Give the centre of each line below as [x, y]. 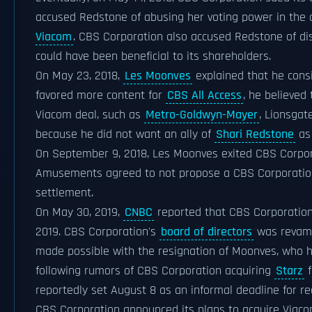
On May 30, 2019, [79, 212]
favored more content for [101, 95]
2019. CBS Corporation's [97, 232]
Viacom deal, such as [90, 115]
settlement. [64, 193]
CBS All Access [204, 95]
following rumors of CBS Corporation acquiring [155, 271]
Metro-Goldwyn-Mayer [202, 115]
